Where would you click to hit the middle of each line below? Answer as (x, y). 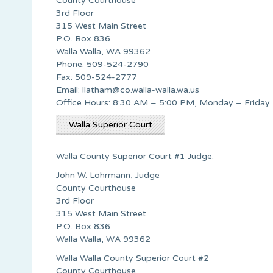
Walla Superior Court (111, 124)
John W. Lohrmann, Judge (108, 175)
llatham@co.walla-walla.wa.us (141, 90)
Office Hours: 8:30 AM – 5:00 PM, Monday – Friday (163, 102)
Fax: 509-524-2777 (97, 77)
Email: (69, 90)
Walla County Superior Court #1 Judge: (135, 156)
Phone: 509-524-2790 (102, 64)
